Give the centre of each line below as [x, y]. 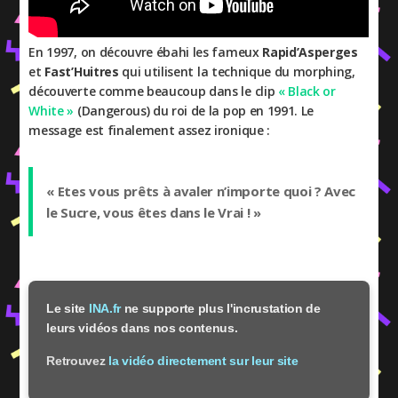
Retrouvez [78, 361]
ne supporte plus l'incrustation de [220, 308]
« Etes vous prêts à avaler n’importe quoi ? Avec [201, 191]
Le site [68, 308]
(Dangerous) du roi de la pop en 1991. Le [194, 111]
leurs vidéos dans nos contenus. [142, 328]
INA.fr [104, 308]
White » [52, 111]
